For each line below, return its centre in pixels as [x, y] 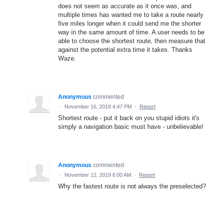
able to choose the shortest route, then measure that [132, 41]
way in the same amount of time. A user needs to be [131, 32]
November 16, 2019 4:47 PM [98, 106]
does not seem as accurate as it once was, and [125, 6]
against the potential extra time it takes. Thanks [125, 49]
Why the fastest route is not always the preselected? [132, 186]
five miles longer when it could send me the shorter [130, 23]
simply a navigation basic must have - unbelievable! [131, 126]
